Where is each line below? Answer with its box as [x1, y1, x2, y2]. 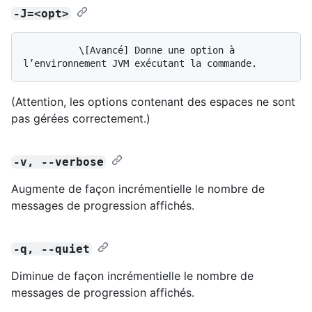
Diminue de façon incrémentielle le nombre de [11, 268, 253, 283]
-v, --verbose [13, 155, 104, 169]
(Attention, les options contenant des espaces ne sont [11, 94, 295, 109]
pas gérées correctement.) [11, 111, 150, 125]
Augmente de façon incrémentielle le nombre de [11, 181, 265, 196]
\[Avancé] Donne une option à [23, 44, 79, 56]
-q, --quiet [13, 242, 91, 256]
